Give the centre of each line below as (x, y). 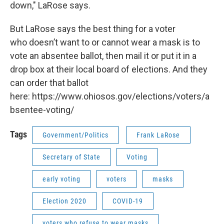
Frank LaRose (158, 135)
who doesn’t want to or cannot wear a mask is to (105, 42)
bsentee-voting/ (42, 110)
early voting (61, 179)
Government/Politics (75, 135)
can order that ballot (49, 83)
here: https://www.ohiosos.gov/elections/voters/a (110, 96)
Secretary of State (71, 157)
